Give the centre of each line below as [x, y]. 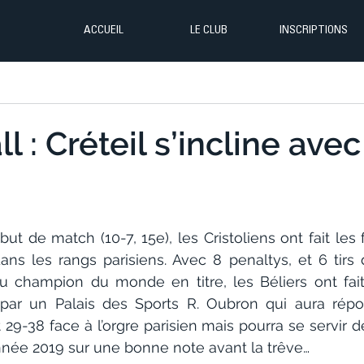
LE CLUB [208, 31]
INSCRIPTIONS [313, 31]
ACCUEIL [104, 31]
